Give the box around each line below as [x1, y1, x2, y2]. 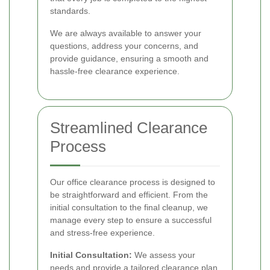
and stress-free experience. [50, 228, 155, 238]
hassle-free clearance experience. [50, 66, 180, 77]
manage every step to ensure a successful [50, 215, 212, 225]
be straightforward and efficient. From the [50, 190, 208, 200]
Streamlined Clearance [50, 119, 207, 137]
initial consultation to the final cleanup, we [50, 202, 208, 213]
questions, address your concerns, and [50, 41, 198, 51]
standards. [50, 6, 90, 16]
